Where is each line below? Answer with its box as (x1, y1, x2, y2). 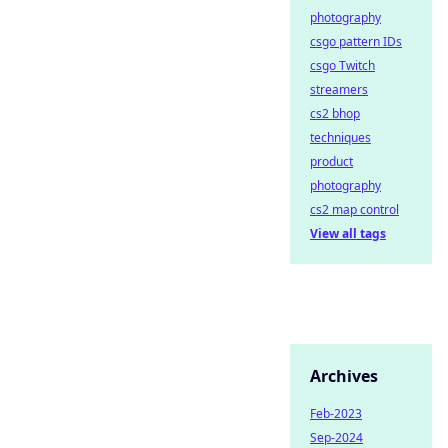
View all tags (310, 225, 386, 242)
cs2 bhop (310, 105, 360, 122)
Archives (310, 365, 378, 387)
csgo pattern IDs (310, 33, 402, 50)
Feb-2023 (310, 405, 362, 422)
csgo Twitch (310, 57, 375, 74)
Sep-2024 (310, 429, 363, 446)
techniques (310, 129, 371, 146)
